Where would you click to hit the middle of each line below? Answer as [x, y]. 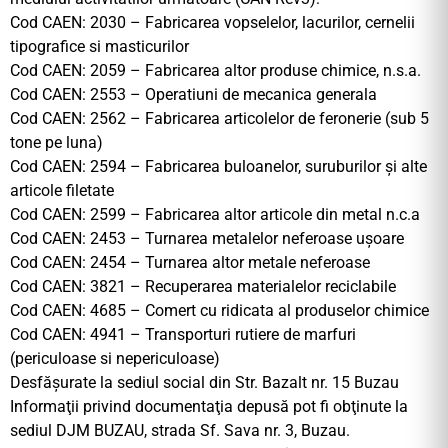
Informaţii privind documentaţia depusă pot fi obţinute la [209, 407]
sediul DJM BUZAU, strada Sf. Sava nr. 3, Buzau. [180, 431]
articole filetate [62, 191]
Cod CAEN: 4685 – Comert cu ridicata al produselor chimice [219, 311]
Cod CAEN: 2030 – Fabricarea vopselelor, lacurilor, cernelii [212, 23]
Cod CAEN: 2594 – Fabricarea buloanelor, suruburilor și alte [218, 167]
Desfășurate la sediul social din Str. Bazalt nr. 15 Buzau [204, 383]
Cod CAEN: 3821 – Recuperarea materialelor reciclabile [203, 287]
